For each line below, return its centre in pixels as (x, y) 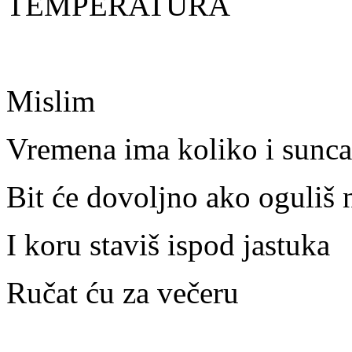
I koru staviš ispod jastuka (168, 245)
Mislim (51, 101)
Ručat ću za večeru (123, 293)
